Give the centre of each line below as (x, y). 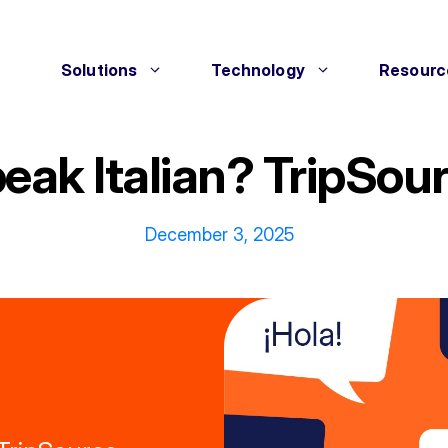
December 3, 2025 (219, 234)
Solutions (99, 70)
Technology (258, 70)
